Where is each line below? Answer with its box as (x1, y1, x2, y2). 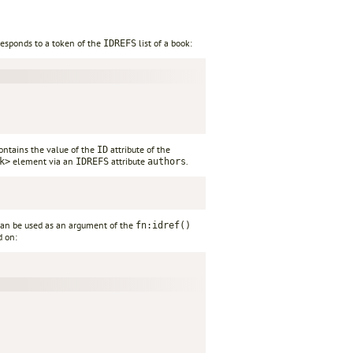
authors (147, 156, 186, 168)
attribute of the (108, 143, 170, 156)
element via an (10, 155, 76, 168)
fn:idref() (136, 220, 191, 232)
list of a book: (136, 37, 192, 50)
